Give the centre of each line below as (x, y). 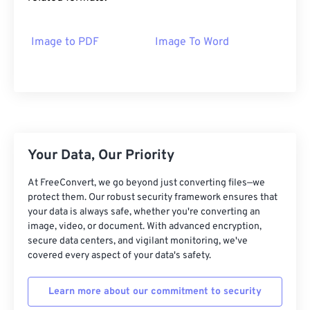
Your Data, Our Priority (101, 156)
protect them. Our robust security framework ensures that (153, 198)
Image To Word (192, 43)
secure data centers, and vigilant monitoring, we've (138, 241)
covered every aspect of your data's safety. (119, 256)
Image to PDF (65, 43)
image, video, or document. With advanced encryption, (145, 227)
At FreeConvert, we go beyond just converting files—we (146, 183)
